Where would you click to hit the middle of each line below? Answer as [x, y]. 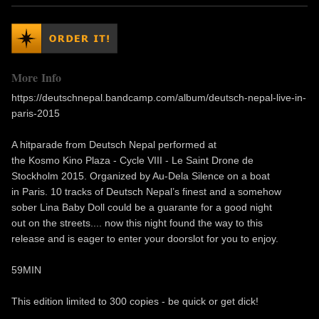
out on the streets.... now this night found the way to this [137, 223]
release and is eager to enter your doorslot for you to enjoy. [145, 239]
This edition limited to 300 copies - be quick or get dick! [135, 302]
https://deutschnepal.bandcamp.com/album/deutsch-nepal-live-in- [159, 98]
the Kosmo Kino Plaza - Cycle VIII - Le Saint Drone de [132, 161]
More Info [37, 78]
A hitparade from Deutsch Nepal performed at [114, 145]
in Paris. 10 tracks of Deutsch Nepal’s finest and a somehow [146, 192]
